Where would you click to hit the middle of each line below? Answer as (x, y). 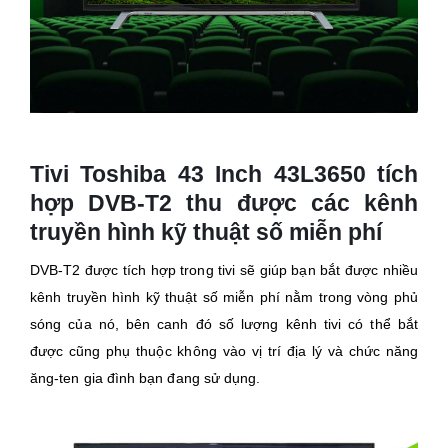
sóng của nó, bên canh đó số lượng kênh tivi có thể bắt (224, 323)
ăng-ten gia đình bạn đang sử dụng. (145, 377)
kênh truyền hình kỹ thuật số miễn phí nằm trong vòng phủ (224, 296)
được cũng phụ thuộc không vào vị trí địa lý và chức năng (224, 350)
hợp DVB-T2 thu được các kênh (224, 202)
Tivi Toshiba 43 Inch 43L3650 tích (224, 173)
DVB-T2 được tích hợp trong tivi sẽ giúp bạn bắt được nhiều (224, 269)
